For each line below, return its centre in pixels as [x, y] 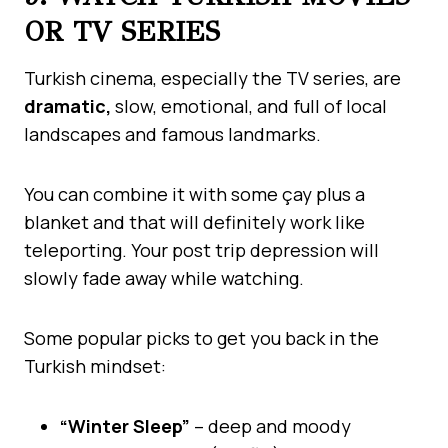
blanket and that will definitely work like [194, 221]
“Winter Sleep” [125, 425]
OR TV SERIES [122, 31]
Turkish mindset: [95, 365]
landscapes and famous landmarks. [172, 133]
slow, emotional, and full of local [251, 105]
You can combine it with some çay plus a [194, 193]
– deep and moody [270, 425]
